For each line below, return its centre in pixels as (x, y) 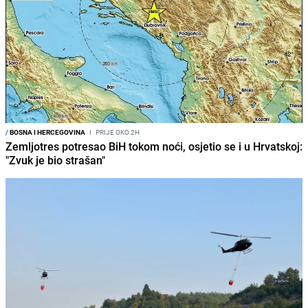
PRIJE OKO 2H (117, 132)
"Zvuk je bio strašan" (55, 161)
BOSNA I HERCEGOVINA (47, 132)
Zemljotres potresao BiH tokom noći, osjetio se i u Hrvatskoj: (154, 147)
